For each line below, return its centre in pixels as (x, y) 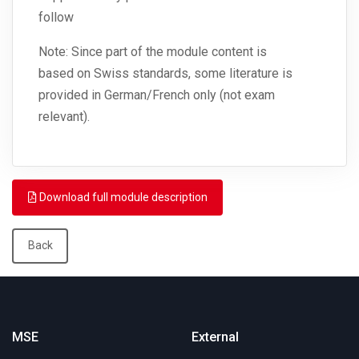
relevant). (66, 117)
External (215, 337)
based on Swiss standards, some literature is (165, 74)
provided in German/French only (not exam (157, 95)
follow (56, 18)
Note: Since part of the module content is (153, 52)
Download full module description (122, 198)
